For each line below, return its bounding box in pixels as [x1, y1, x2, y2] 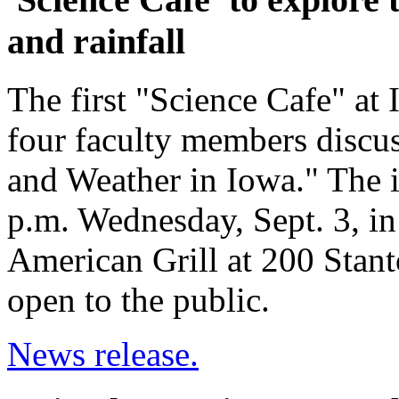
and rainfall [7, 20, 185, 61]
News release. [7, 334, 199, 373]
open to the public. [7, 280, 270, 319]
